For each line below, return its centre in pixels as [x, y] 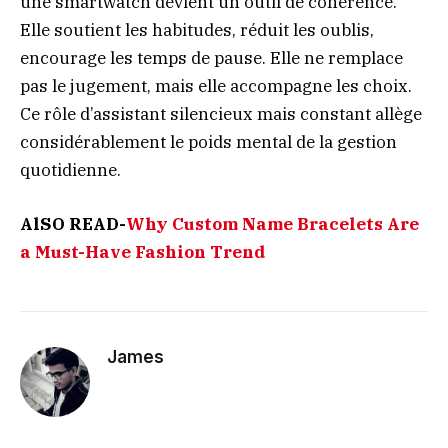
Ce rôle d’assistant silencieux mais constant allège [221, 113]
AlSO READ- [73, 224]
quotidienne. [70, 169]
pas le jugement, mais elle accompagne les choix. [216, 85]
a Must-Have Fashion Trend [143, 252]
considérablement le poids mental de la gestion [208, 141]
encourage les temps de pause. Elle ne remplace [211, 57]
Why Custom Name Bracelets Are [272, 224]
